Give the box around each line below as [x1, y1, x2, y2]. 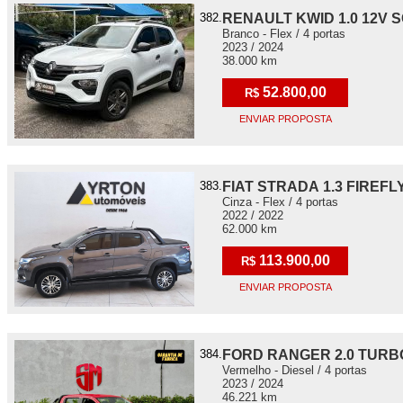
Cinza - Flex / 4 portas [222, 195, 338, 209]
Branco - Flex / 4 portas [222, 27, 345, 40]
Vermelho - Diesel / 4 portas [222, 363, 367, 377]
